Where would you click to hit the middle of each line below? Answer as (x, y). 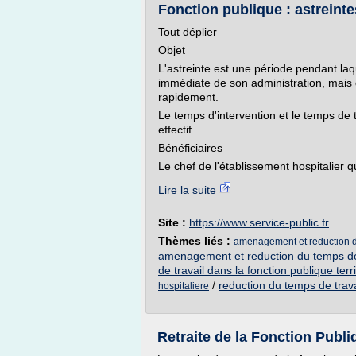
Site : (174, 222)
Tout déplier (188, 32)
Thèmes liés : (196, 241)
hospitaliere (184, 286)
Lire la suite (189, 190)
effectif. (176, 130)
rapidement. (188, 97)
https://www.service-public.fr (259, 222)
